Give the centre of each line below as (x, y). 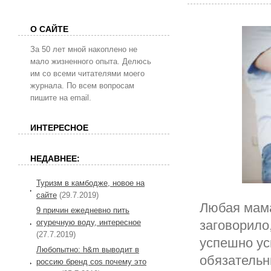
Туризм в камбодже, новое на (90, 183)
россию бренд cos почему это (91, 261)
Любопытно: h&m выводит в (88, 249)
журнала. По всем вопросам (82, 86)
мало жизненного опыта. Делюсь (91, 61)
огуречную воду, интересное (89, 222)
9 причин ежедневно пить (83, 210)
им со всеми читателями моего (87, 73)
